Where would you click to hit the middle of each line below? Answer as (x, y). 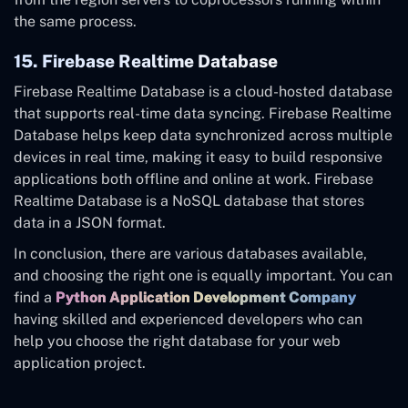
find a (33, 298)
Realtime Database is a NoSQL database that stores (189, 201)
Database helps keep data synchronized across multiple (203, 136)
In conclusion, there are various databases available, (190, 254)
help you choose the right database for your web (177, 342)
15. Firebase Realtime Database (146, 61)
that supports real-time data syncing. (141, 114)
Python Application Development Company (206, 298)
